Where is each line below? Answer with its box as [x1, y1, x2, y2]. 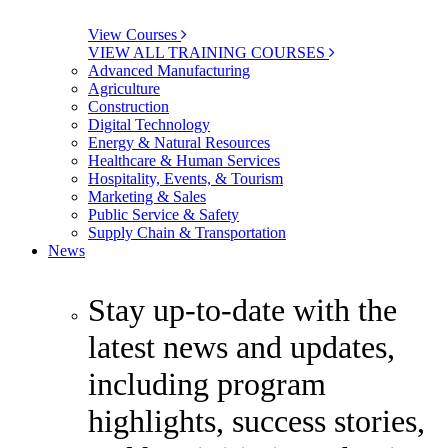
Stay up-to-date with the [88, 291, 397, 328]
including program [88, 365, 326, 402]
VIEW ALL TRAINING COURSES [88, 43, 329, 61]
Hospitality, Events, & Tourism [88, 169, 283, 187]
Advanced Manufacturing [88, 61, 250, 79]
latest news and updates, [88, 328, 395, 365]
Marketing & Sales [88, 187, 206, 205]
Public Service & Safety [88, 205, 239, 223]
